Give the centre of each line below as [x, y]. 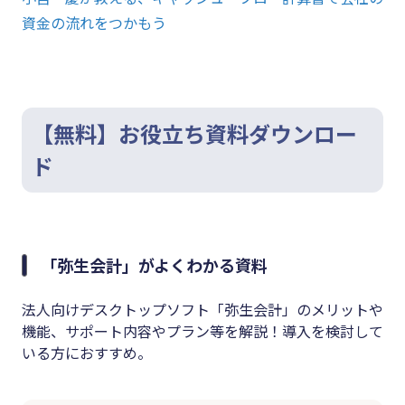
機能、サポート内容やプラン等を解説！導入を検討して [202, 331]
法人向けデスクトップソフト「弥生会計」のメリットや [202, 310]
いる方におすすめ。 [87, 353]
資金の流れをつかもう [94, 23]
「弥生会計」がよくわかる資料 [154, 265]
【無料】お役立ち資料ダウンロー [194, 134]
